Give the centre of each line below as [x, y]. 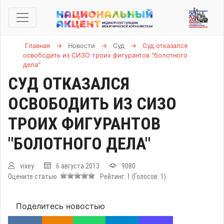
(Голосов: [146, 176]
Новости [81, 46]
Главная [37, 46]
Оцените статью [34, 176]
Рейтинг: [112, 176]
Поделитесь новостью [60, 206]
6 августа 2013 [78, 166]
